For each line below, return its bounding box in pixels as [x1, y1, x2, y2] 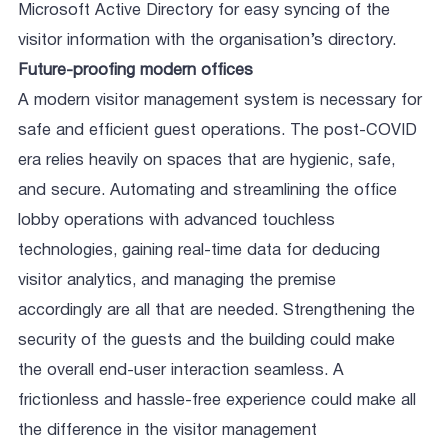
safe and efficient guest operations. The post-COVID [18, 123, 417, 139]
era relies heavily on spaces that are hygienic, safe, [18, 153, 395, 169]
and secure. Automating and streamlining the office [18, 183, 397, 199]
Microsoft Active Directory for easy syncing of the [18, 3, 390, 19]
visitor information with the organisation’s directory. [18, 33, 396, 49]
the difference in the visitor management [18, 423, 317, 439]
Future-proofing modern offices [18, 63, 253, 79]
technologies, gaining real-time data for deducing [18, 243, 380, 259]
